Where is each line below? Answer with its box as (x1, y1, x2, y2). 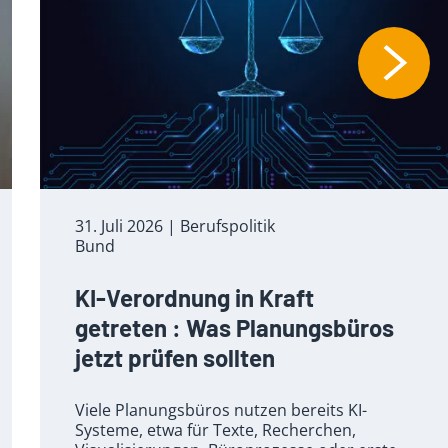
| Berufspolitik (167, 214, 275, 237)
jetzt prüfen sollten (75, 342, 275, 372)
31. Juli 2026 (75, 214, 163, 237)
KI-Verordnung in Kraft (75, 282, 314, 312)
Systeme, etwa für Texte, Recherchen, (75, 418, 356, 441)
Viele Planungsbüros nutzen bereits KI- (75, 398, 367, 421)
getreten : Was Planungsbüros (75, 312, 394, 342)
